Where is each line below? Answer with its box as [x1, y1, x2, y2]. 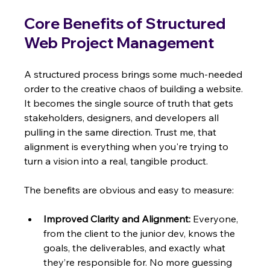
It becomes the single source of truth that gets [24, 96, 236, 109]
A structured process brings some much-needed [24, 67, 245, 80]
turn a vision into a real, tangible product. [24, 154, 209, 167]
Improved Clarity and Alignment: [43, 212, 191, 225]
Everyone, [190, 212, 241, 225]
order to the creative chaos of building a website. [24, 82, 246, 95]
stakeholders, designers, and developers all [24, 111, 222, 124]
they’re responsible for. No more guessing [43, 256, 235, 268]
